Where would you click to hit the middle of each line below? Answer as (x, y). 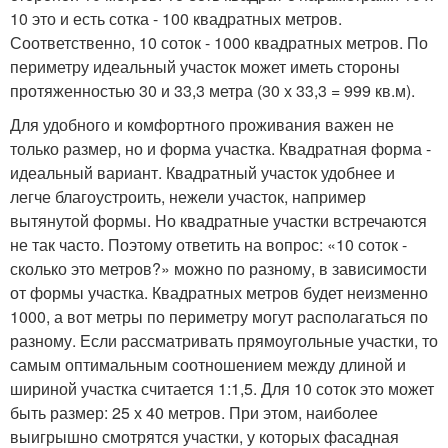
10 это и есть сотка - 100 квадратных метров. (176, 18)
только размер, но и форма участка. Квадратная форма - (220, 148)
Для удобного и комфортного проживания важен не (202, 124)
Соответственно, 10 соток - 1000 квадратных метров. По (219, 42)
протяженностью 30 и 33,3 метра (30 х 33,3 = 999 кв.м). (212, 90)
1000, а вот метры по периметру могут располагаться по (219, 316)
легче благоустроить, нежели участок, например (188, 196)
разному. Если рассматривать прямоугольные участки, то (224, 340)
